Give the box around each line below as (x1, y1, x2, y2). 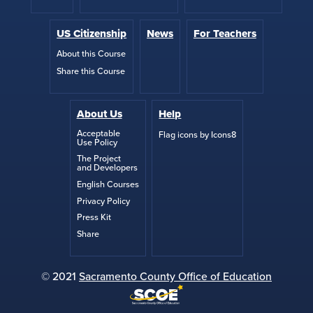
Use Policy (76, 136, 117, 148)
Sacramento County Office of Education (79, 270, 272, 284)
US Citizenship (57, 27, 127, 40)
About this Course (57, 48, 126, 59)
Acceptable (76, 127, 120, 139)
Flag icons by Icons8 (159, 129, 237, 141)
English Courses (76, 178, 139, 190)
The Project (76, 153, 121, 165)
